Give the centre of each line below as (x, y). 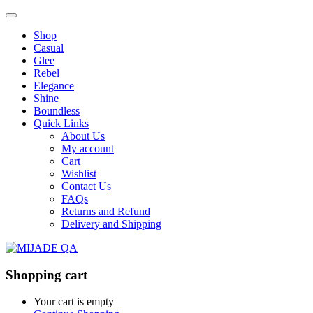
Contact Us (86, 186)
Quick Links (61, 123)
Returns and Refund (106, 211)
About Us (83, 136)
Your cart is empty (74, 302)
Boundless (57, 111)
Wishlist (79, 174)
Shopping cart (46, 275)
